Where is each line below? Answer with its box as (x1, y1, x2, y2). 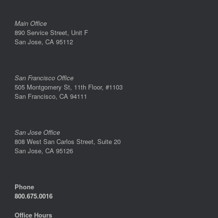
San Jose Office (15, 127, 60, 137)
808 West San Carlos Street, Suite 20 (15, 137, 121, 146)
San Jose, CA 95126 (15, 146, 73, 156)
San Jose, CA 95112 (15, 37, 73, 47)
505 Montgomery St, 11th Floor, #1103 (15, 82, 123, 92)
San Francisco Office (15, 73, 73, 83)
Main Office (15, 18, 47, 28)
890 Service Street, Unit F (15, 28, 88, 37)
